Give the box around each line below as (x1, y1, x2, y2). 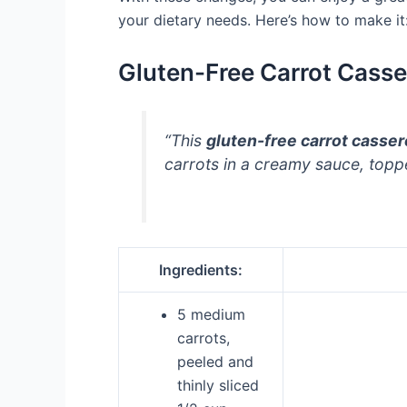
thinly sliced (177, 375, 259, 394)
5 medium (177, 304, 245, 323)
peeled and (177, 352, 253, 371)
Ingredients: (159, 260, 243, 279)
